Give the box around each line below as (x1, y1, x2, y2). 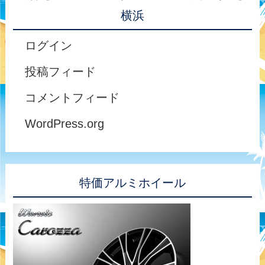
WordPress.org (25, 117, 105, 131)
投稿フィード (25, 65, 96, 79)
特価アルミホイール (79, 176, 186, 190)
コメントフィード (25, 91, 120, 105)
